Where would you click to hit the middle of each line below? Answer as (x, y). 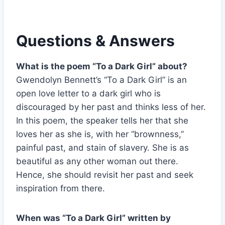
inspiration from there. (61, 189)
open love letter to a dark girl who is (88, 94)
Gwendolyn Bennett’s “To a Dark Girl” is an (101, 80)
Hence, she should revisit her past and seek (105, 175)
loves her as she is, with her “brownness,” (100, 134)
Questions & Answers (95, 41)
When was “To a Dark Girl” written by (93, 218)
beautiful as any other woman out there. (97, 161)
